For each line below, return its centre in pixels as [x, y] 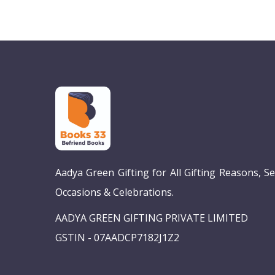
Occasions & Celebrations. [114, 192]
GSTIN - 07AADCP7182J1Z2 [117, 237]
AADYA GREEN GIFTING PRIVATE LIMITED [152, 218]
